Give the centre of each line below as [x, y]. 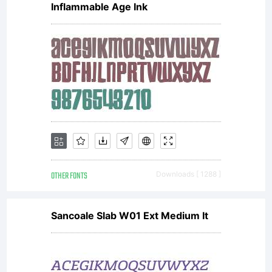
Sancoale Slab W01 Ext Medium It [130, 216]
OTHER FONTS [69, 176]
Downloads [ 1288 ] [189, 174]
